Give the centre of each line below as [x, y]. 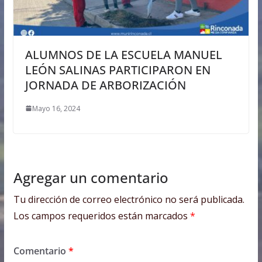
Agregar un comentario [91, 177]
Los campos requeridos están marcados [101, 216]
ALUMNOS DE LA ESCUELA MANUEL [123, 54]
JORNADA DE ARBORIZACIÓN [105, 85]
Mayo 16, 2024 [56, 108]
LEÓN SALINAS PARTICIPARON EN [118, 70]
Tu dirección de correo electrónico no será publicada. [129, 199]
